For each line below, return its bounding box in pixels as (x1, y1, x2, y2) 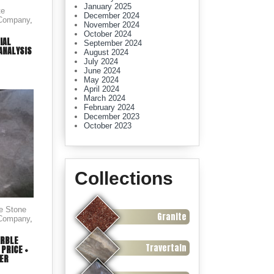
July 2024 (84, 57, 118, 66)
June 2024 (84, 66, 120, 75)
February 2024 (84, 103, 135, 112)
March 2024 (84, 94, 125, 103)
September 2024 (84, 39, 142, 48)
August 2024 (84, 48, 128, 57)
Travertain (146, 241, 187, 254)
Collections (75, 168, 173, 188)
